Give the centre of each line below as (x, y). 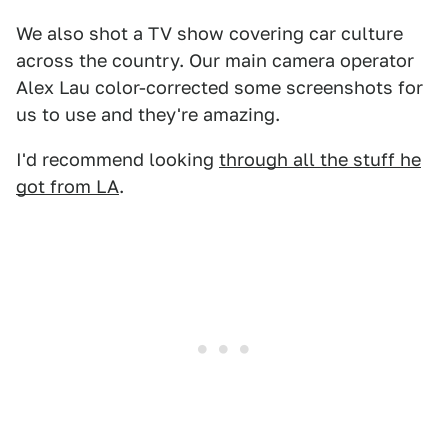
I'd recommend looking (117, 159)
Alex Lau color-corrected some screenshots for (219, 87)
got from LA (67, 186)
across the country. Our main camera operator (215, 60)
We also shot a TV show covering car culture (209, 33)
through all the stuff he (320, 159)
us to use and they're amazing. (148, 114)
